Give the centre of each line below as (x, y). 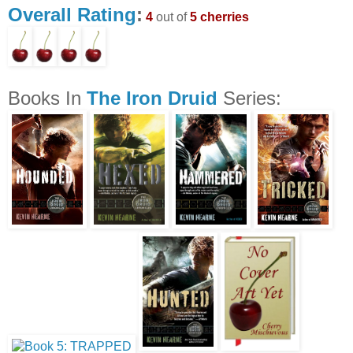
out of (171, 17)
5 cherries (219, 17)
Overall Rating (72, 15)
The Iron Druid (152, 98)
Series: (249, 98)
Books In (47, 98)
